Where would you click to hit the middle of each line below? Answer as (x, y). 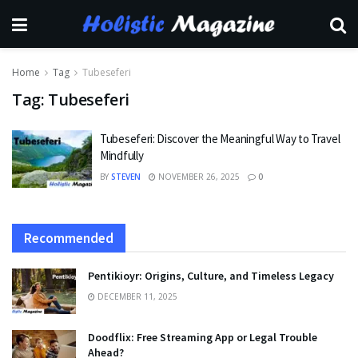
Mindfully (122, 155)
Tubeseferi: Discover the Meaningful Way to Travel (220, 139)
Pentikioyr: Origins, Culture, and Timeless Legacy (211, 275)
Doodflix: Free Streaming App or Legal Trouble (203, 337)
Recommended (69, 238)
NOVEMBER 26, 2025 (198, 177)
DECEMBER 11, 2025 (136, 296)
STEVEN (126, 177)
